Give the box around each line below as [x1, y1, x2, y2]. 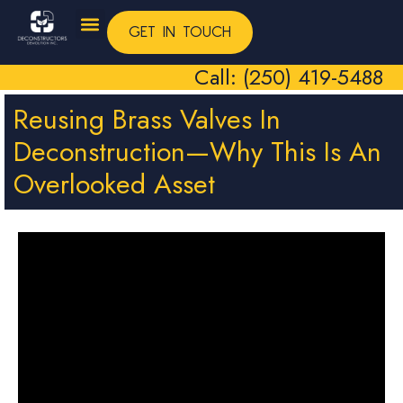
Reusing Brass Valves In [13, 100, 281, 139]
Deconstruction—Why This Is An [13, 132, 381, 171]
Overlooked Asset [13, 165, 215, 203]
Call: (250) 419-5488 [193, 61, 383, 93]
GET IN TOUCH [128, 24, 231, 40]
